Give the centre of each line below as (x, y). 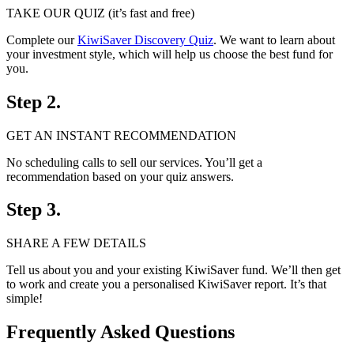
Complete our (42, 40)
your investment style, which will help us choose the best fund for (169, 54)
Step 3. (34, 210)
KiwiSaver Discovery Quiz (145, 40)
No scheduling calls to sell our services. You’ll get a (134, 162)
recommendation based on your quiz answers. (120, 176)
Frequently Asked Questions (121, 332)
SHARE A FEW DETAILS (76, 243)
